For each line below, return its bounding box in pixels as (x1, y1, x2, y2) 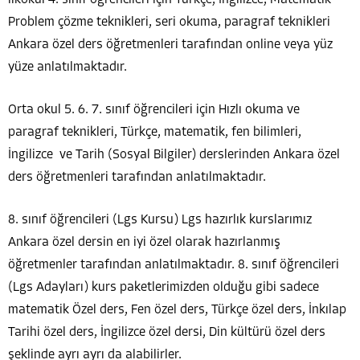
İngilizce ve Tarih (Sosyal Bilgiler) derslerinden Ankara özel (8, 148, 340, 162)
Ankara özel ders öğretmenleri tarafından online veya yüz (8, 38, 333, 51)
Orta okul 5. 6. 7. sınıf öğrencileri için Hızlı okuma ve (8, 103, 300, 117)
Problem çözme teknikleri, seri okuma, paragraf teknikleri (8, 15, 330, 29)
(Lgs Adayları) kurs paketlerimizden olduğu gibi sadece (8, 280, 319, 294)
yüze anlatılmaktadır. (8, 60, 127, 74)
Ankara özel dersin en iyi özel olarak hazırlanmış (8, 235, 280, 249)
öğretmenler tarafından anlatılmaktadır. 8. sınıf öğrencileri (8, 258, 339, 272)
